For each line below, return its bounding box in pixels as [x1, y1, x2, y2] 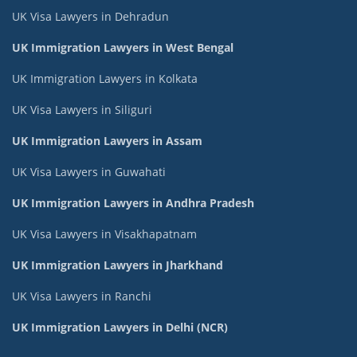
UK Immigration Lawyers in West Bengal [12, 39, 233, 55]
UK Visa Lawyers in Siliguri [12, 101, 152, 117]
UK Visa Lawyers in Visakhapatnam [12, 226, 197, 241]
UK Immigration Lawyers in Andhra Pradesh [12, 194, 254, 210]
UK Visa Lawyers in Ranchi [12, 288, 151, 304]
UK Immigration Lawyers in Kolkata [12, 70, 198, 86]
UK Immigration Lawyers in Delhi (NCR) [12, 319, 228, 335]
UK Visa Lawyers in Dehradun [12, 8, 169, 24]
